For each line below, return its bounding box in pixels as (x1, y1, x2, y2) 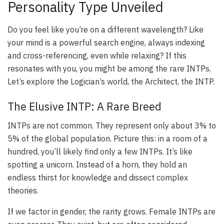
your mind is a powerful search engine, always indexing (7, 37, 205, 48)
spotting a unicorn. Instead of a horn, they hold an (7, 159, 187, 170)
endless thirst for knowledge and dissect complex (7, 172, 188, 183)
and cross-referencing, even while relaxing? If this (7, 50, 186, 61)
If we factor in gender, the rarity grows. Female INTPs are (7, 206, 215, 217)
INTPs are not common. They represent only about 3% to (7, 120, 216, 131)
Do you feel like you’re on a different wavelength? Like (7, 24, 203, 35)
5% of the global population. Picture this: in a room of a (7, 133, 207, 144)
